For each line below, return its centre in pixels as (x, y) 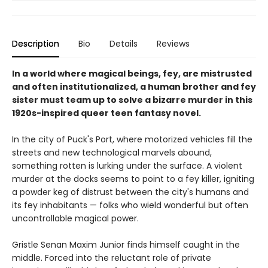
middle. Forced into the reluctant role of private (112, 258)
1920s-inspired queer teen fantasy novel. (106, 113)
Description (36, 43)
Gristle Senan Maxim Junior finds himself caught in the (126, 244)
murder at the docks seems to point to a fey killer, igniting (133, 179)
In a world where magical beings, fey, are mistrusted (132, 73)
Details (124, 43)
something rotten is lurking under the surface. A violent (127, 165)
